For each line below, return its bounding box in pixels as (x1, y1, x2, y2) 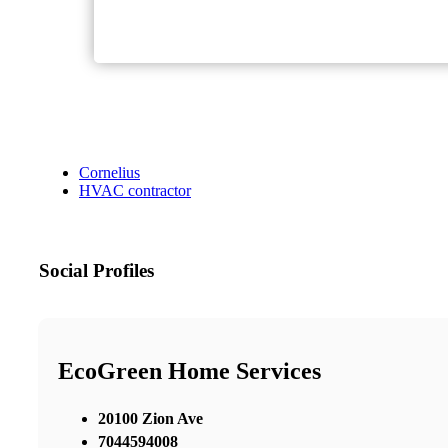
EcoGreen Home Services (58, 358, 321, 384)
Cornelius (79, 164, 140, 182)
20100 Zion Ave (98, 409, 203, 427)
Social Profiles (39, 260, 154, 282)
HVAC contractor (79, 182, 191, 200)
